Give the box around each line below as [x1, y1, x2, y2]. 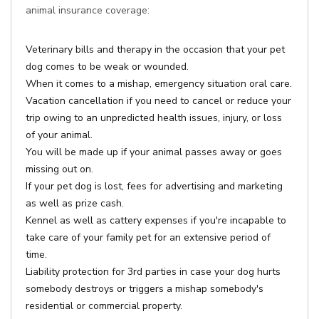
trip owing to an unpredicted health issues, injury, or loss [26, 111, 282, 125]
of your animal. [26, 128, 93, 142]
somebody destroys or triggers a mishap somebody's [26, 282, 263, 296]
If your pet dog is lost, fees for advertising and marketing [26, 179, 283, 193]
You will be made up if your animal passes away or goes [26, 145, 282, 159]
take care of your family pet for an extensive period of [26, 231, 271, 244]
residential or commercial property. [26, 299, 182, 313]
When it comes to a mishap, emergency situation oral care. [26, 77, 292, 90]
